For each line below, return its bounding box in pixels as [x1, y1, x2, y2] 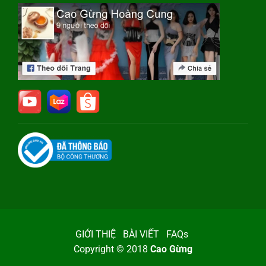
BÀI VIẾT [123, 229, 159, 240]
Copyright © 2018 [74, 243, 150, 255]
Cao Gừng [150, 243, 192, 255]
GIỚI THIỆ [75, 229, 116, 240]
